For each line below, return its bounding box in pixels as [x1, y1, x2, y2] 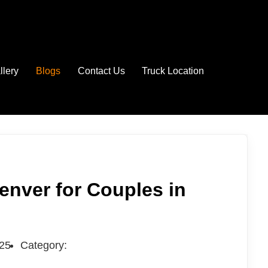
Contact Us [77, 66, 125, 76]
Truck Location [142, 66, 205, 76]
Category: [20, 239, 67, 251]
